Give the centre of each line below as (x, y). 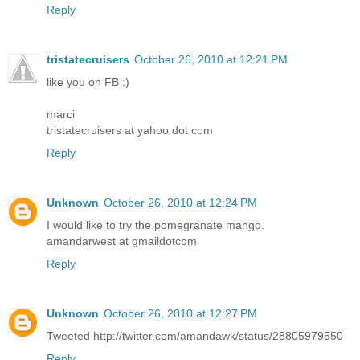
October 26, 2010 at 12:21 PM (211, 60)
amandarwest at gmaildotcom (122, 241)
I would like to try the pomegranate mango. (155, 225)
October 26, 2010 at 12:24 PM (180, 203)
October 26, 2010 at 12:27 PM (180, 314)
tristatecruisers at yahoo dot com (130, 131)
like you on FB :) (88, 82)
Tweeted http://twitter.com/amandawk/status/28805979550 (195, 336)
